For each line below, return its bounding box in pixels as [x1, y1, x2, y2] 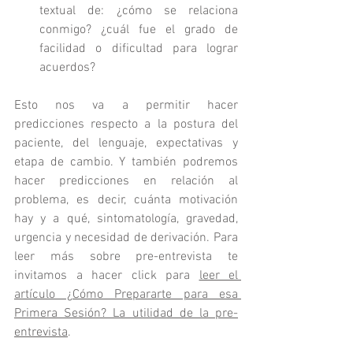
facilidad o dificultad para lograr [39, 41, 238, 57]
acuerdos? [39, 60, 95, 76]
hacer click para [82, 268, 199, 284]
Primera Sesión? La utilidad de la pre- [14, 306, 238, 321]
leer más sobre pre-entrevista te [14, 249, 238, 265]
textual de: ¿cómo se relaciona [39, 3, 238, 19]
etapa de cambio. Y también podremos [14, 154, 238, 170]
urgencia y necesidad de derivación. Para [14, 230, 238, 246]
